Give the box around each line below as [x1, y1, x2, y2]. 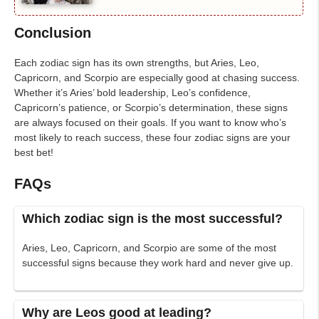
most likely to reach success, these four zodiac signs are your [14, 132, 291, 144]
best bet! [14, 147, 53, 159]
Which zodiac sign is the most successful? [22, 211, 283, 226]
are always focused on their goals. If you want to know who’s [14, 117, 286, 129]
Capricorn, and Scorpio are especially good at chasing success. [14, 72, 300, 84]
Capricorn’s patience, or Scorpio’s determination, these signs [14, 102, 288, 114]
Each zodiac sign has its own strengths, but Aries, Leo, [14, 57, 259, 69]
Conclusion [14, 25, 91, 41]
